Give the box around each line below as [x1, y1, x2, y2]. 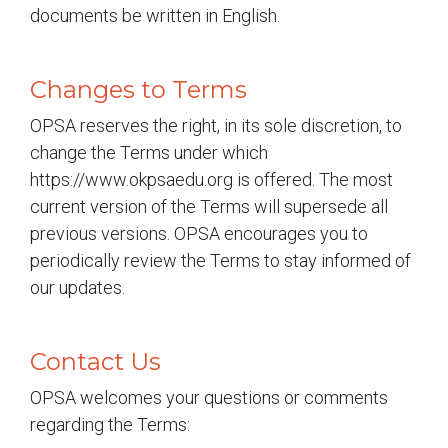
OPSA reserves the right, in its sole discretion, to [30, 115, 402, 136]
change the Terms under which [30, 142, 268, 163]
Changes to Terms [30, 75, 247, 104]
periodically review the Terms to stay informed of [30, 250, 411, 271]
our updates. [30, 277, 125, 298]
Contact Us [30, 347, 161, 376]
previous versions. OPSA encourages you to [30, 223, 368, 244]
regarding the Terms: [30, 414, 190, 435]
